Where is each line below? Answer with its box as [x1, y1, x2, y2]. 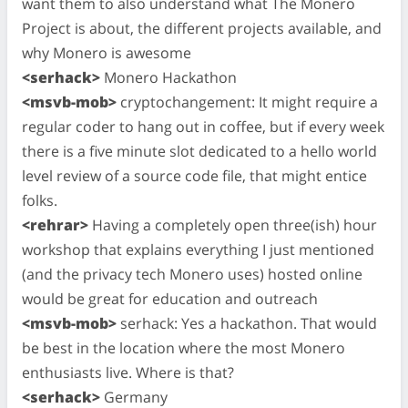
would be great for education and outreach [22, 288, 318, 309]
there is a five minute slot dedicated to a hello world [22, 140, 377, 161]
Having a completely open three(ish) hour [88, 214, 377, 235]
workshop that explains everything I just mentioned [22, 239, 374, 260]
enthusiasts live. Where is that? [22, 362, 234, 382]
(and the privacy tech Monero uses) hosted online [22, 263, 362, 284]
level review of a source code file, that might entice [22, 165, 367, 186]
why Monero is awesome [22, 42, 191, 63]
